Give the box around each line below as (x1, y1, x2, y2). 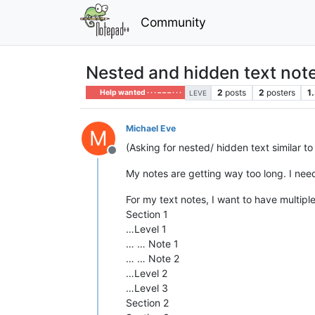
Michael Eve (126, 122, 176, 134)
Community (140, 14, 206, 30)
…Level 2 (126, 266, 167, 279)
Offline (111, 150, 146, 165)
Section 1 (126, 207, 168, 220)
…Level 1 (126, 222, 167, 235)
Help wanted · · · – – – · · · (98, 87, 182, 97)
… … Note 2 (126, 252, 179, 264)
